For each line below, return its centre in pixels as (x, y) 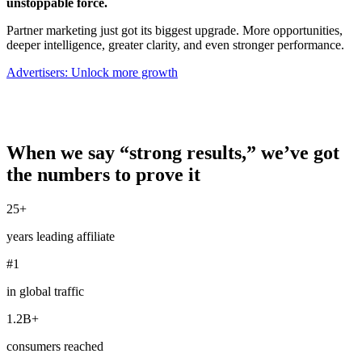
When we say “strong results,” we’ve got (173, 152)
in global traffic (45, 291)
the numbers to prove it (103, 174)
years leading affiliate (61, 236)
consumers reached (55, 346)
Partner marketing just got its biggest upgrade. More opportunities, (175, 30)
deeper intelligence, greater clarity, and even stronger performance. (175, 44)
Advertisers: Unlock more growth (92, 72)
